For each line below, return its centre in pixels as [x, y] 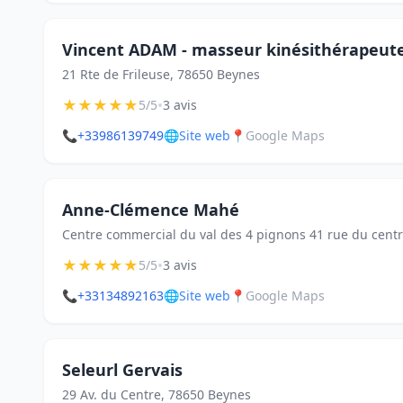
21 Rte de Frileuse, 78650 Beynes [161, 74]
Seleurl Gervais [122, 370]
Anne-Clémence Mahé [151, 210]
